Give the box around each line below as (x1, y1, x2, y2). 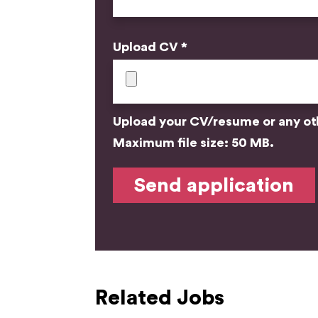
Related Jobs (95, 287, 225, 309)
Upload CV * (113, 40, 188, 53)
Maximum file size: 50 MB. (113, 136, 275, 149)
